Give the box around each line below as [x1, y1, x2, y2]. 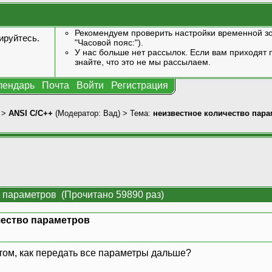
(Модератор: [53, 108, 103, 118]
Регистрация [111, 80, 168, 90]
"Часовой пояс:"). [74, 38, 143, 47]
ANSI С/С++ [8, 108, 53, 118]
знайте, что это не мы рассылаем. [74, 57, 211, 67]
